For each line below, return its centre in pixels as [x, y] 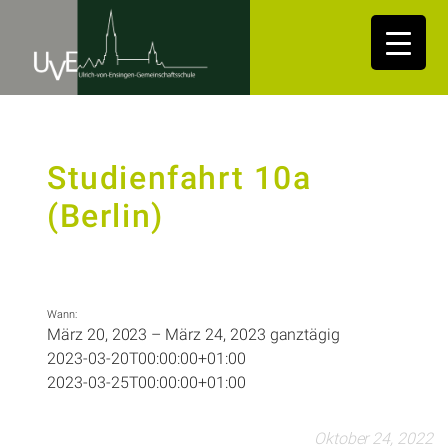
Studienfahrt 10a [179, 177]
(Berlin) [105, 215]
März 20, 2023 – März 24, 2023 [158, 335]
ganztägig [305, 335]
